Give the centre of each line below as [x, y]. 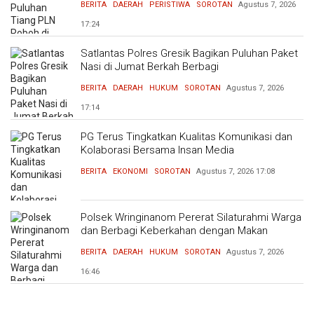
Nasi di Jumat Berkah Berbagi [150, 67]
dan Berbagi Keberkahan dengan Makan [174, 231]
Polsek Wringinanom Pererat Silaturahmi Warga [191, 217]
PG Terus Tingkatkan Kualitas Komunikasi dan [186, 137]
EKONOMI [130, 171]
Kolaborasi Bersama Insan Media [157, 150]
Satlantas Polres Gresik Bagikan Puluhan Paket [189, 53]
